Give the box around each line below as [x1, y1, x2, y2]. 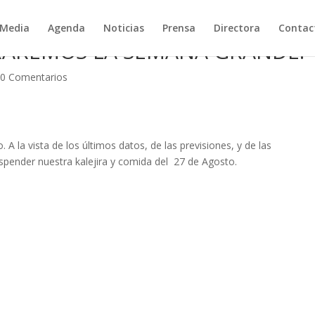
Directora [213, 21, 260, 34]
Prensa [162, 21, 195, 34]
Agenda [47, 21, 85, 34]
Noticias [103, 21, 144, 34]
